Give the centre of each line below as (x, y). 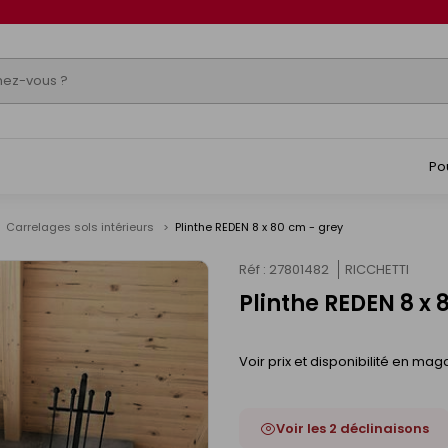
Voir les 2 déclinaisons (352, 428)
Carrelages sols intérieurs (81, 227)
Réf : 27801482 (284, 269)
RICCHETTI (377, 269)
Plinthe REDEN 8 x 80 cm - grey (259, 227)
